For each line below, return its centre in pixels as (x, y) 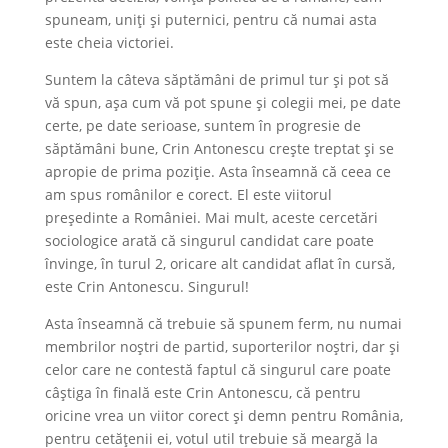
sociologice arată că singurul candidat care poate (209, 240)
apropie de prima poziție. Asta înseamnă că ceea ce (217, 171)
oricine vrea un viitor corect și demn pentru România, (223, 415)
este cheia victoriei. (109, 42)
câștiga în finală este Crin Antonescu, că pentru (202, 392)
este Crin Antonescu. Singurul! (146, 286)
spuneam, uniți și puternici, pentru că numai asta (210, 19)
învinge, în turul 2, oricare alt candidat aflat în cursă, (219, 263)
